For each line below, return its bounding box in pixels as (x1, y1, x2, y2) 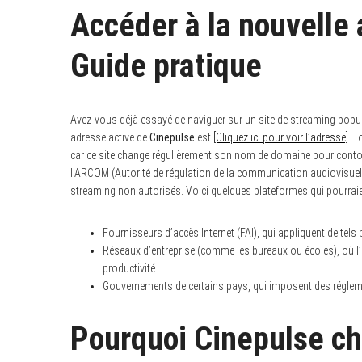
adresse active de (70, 131, 149, 144)
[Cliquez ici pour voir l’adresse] (213, 131, 348, 144)
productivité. (103, 262, 158, 275)
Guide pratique (70, 47, 262, 85)
